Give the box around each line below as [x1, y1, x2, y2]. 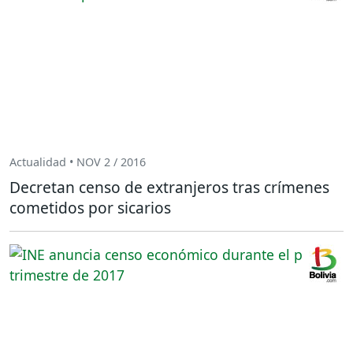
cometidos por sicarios [9, 196, 171, 218]
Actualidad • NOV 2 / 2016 [9, 154, 146, 170]
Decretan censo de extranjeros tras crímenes [9, 176, 329, 198]
